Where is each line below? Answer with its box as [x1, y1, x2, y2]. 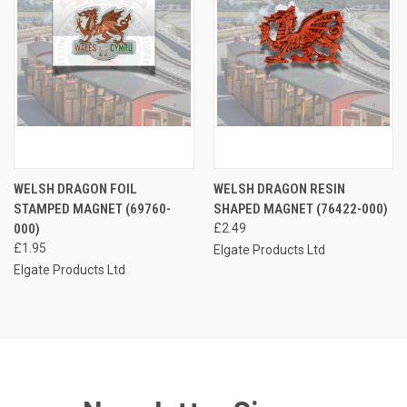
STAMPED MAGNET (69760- [14, 200, 171, 217]
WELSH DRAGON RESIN [213, 180, 345, 197]
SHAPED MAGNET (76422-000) [213, 200, 388, 217]
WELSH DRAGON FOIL [14, 180, 137, 197]
